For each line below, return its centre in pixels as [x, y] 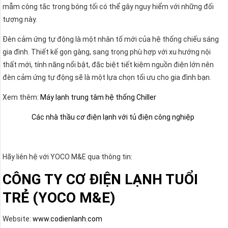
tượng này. [20, 19]
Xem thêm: [21, 97]
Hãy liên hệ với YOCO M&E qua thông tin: [67, 156]
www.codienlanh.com [67, 219]
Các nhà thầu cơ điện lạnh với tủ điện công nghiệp [113, 117]
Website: [18, 219]
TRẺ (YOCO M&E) [59, 197]
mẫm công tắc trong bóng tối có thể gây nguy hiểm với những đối [108, 6]
